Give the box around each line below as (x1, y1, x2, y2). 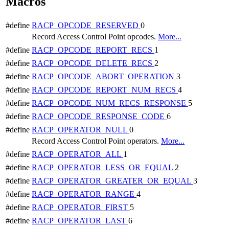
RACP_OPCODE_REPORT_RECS (32, 45, 154, 54)
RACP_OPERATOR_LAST (32, 216, 128, 225)
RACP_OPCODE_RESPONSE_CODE (32, 111, 167, 121)
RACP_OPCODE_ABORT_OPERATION (32, 72, 176, 81)
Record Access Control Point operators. (32, 136, 161, 145)
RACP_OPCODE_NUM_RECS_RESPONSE (32, 98, 188, 107)
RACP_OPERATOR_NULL (32, 125, 129, 134)
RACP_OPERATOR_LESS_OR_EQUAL (32, 163, 175, 172)
